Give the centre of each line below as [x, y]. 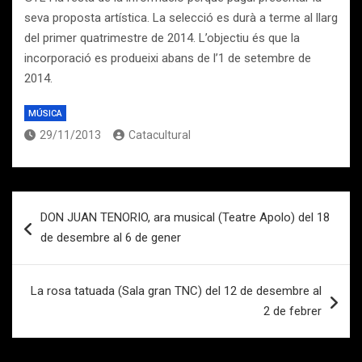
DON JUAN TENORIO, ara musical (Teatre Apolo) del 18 [185, 217]
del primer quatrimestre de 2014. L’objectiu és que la [162, 38]
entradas [53, 255]
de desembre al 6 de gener [111, 238]
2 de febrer [293, 311]
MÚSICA [45, 114]
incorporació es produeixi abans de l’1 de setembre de [168, 58]
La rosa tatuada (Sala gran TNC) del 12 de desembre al [176, 291]
